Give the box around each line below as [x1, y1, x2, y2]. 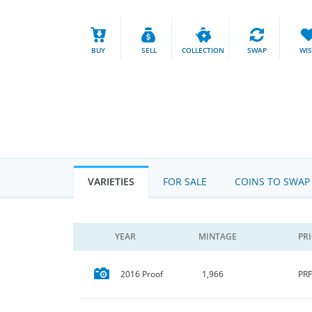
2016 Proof [120, 268, 164, 280]
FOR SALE [163, 175, 207, 188]
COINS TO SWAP [235, 175, 310, 188]
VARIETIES [88, 175, 134, 188]
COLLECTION [182, 45, 225, 55]
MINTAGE [198, 231, 237, 242]
